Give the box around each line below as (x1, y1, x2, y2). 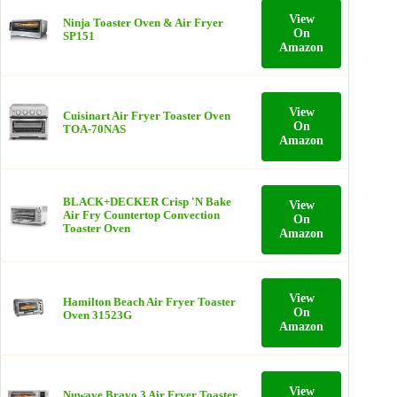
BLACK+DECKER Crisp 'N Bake (63, 195, 231, 208)
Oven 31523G (63, 308, 132, 322)
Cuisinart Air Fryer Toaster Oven (63, 109, 230, 122)
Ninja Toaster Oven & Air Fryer (63, 16, 223, 29)
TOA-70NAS (63, 122, 126, 136)
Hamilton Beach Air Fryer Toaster (63, 295, 236, 308)
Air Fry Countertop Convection (63, 208, 220, 222)
